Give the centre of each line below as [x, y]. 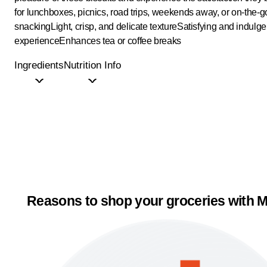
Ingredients [39, 65]
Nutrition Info [92, 65]
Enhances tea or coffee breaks [120, 41]
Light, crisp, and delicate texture [114, 27]
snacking [33, 27]
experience [37, 41]
